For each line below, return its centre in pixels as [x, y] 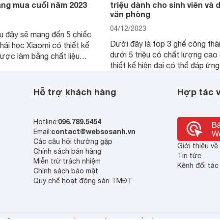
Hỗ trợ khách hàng [75, 92]
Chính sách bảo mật [66, 171]
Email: [42, 132]
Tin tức [189, 156]
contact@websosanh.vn [94, 131]
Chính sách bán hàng [68, 151]
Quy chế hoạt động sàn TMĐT [83, 181]
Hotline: [46, 122]
